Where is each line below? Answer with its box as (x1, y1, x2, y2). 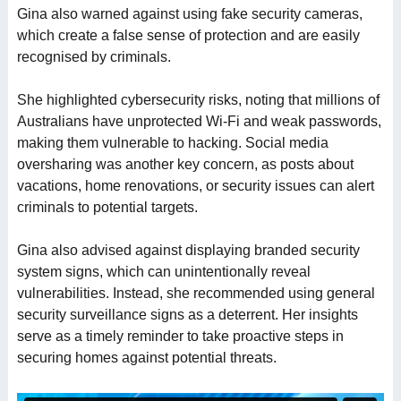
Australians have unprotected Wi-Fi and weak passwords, (16, 114, 381, 129)
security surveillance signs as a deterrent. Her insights (16, 307, 358, 322)
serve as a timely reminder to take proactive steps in (16, 328, 344, 344)
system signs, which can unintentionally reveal (16, 264, 311, 279)
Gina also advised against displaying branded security (16, 243, 360, 258)
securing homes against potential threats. (16, 350, 277, 365)
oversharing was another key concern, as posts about (16, 157, 354, 172)
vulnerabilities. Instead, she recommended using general (16, 286, 375, 301)
